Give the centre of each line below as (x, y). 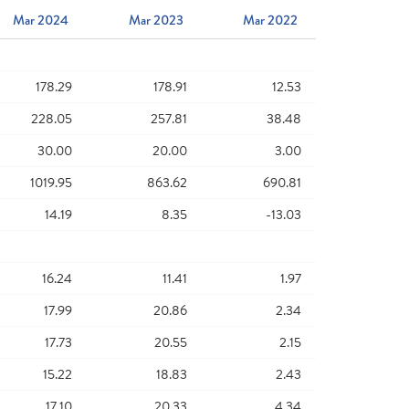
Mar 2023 (156, 20)
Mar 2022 (270, 20)
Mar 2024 (41, 20)
